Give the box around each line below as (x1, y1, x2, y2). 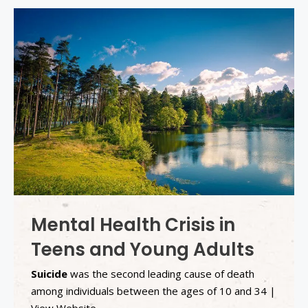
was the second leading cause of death (67, 266, 254, 280)
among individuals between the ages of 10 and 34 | (31, 283, 276, 298)
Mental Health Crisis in (31, 212, 235, 237)
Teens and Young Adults (31, 236, 254, 262)
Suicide (31, 266, 67, 280)
